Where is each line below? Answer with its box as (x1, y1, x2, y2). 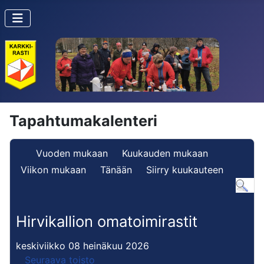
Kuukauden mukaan (122, 147, 208, 159)
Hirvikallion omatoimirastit (16, 212, 197, 230)
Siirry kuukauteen (146, 163, 223, 176)
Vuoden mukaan (36, 147, 108, 159)
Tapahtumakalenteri (9, 111, 157, 130)
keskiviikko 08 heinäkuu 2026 (16, 239, 149, 252)
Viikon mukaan (21, 163, 86, 176)
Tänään (100, 163, 132, 176)
